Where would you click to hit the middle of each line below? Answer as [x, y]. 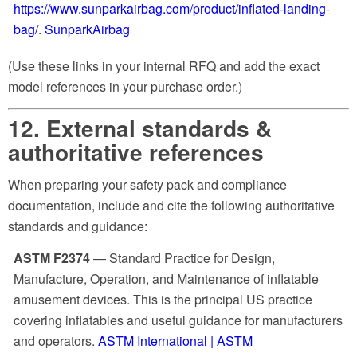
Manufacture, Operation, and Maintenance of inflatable [166, 278]
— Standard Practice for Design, [182, 257]
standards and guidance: [78, 226]
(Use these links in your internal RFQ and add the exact [164, 66]
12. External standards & [140, 127]
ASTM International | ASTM [175, 340]
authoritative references [136, 151]
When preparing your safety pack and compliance [147, 185]
